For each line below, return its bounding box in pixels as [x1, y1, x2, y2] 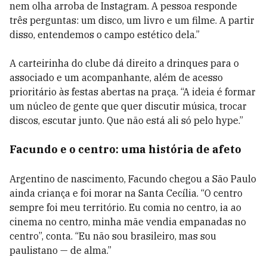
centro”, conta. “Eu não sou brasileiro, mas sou [10, 230, 216, 242]
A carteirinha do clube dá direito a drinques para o [10, 57, 239, 69]
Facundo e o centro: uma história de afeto [10, 142, 241, 156]
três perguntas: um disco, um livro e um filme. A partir [10, 14, 254, 26]
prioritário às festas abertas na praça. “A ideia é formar [10, 86, 256, 98]
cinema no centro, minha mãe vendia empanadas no [10, 216, 246, 228]
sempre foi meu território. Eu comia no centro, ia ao [10, 201, 241, 213]
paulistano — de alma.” [10, 244, 111, 256]
